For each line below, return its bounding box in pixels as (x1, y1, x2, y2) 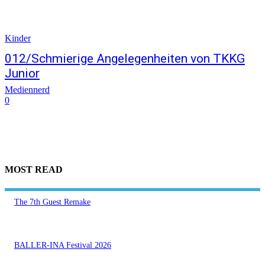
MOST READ (5, 164, 63, 175)
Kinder (5, 33, 31, 43)
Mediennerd (5, 85, 50, 95)
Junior (5, 66, 40, 80)
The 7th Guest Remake (14, 197, 91, 206)
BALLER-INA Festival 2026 (14, 240, 111, 250)
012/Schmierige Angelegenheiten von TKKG (5, 51, 245, 66)
